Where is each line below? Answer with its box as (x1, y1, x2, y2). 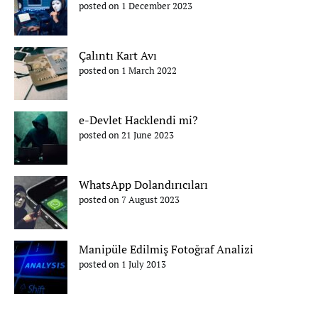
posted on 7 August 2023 (79, 194, 180, 206)
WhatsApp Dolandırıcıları (79, 177, 208, 192)
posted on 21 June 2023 (79, 129, 174, 141)
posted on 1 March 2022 (79, 65, 177, 77)
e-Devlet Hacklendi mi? (79, 112, 198, 128)
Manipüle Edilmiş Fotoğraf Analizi (79, 241, 253, 257)
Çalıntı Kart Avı (79, 48, 157, 63)
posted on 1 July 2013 (79, 258, 166, 270)
